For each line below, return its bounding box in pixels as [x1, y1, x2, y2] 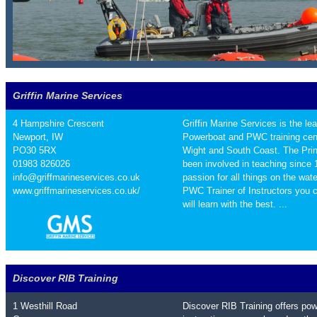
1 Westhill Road [13, 301, 77, 311]
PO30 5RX [13, 145, 57, 156]
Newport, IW [13, 132, 63, 142]
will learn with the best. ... [183, 199, 287, 209]
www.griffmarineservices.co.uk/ [13, 185, 140, 196]
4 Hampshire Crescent [13, 118, 104, 129]
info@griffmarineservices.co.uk [13, 172, 140, 183]
